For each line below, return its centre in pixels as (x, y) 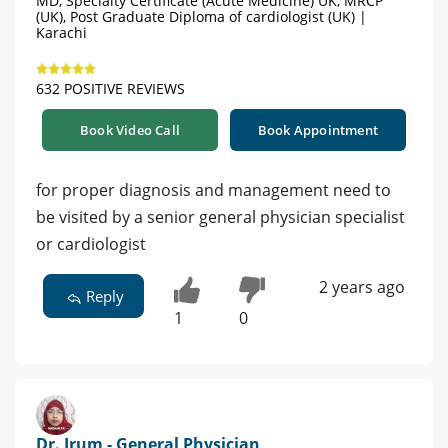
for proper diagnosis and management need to (213, 190)
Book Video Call (130, 130)
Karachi (61, 33)
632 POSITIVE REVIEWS (110, 89)
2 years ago (361, 287)
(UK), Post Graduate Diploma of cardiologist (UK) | (201, 17)
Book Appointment (318, 130)
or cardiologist (91, 244)
